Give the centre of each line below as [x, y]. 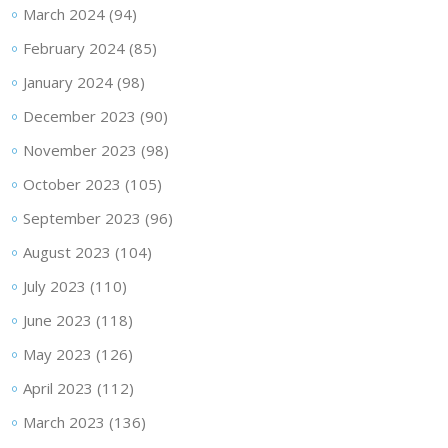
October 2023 [71, 183]
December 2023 [79, 115]
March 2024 [63, 13]
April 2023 [57, 387]
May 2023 [57, 353]
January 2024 [67, 81]
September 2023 [81, 217]
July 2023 [54, 285]
